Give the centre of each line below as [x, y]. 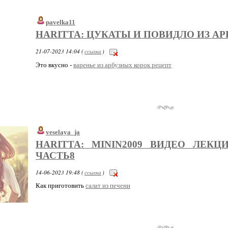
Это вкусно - [54, 65]
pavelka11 [61, 22]
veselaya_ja [63, 132]
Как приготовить [61, 186]
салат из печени [108, 186]
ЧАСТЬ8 [55, 155]
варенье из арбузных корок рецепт [122, 65]
